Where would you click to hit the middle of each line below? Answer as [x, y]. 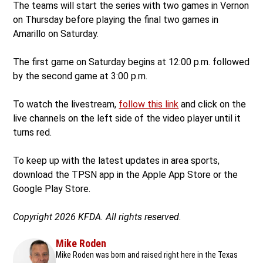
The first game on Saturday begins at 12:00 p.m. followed [131, 62]
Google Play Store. [52, 188]
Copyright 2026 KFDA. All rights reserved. [97, 217]
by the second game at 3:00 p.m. [80, 76]
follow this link [149, 104]
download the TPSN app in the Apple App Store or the [126, 174]
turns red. [33, 132]
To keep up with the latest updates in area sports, [117, 160]
